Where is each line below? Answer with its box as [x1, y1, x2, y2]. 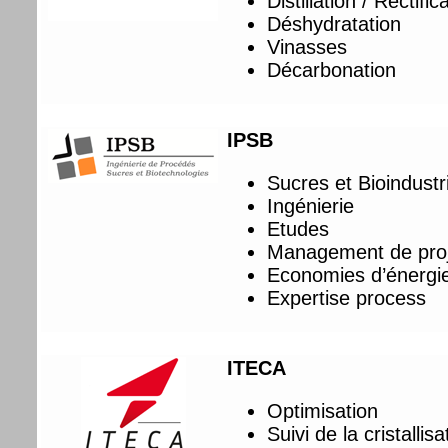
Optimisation [267, 399, 379, 422]
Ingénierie [267, 194, 355, 217]
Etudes [267, 217, 330, 240]
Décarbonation [267, 58, 397, 81]
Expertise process [267, 286, 427, 309]
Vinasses [267, 35, 348, 58]
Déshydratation [267, 12, 402, 35]
